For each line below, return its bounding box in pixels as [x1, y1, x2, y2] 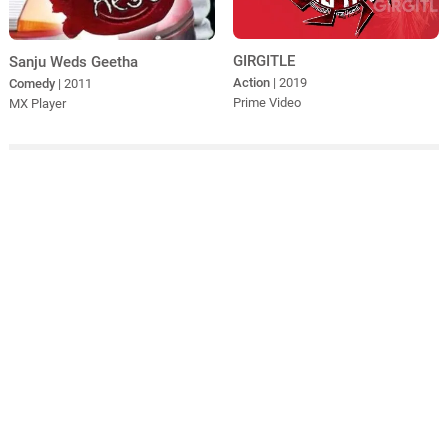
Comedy [8, 75, 55, 91]
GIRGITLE [232, 51, 295, 70]
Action [232, 74, 270, 90]
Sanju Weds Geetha [8, 52, 138, 71]
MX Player [8, 95, 66, 111]
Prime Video [232, 94, 301, 110]
